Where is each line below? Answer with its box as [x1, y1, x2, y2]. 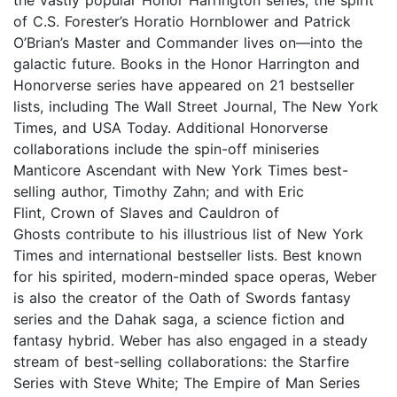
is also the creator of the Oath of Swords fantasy [13, 288, 351, 307]
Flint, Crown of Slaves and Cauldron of [13, 203, 279, 222]
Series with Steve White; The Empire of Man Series [13, 373, 360, 392]
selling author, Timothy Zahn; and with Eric [13, 182, 304, 200]
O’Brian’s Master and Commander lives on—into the [13, 33, 362, 51]
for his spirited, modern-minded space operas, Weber [13, 267, 377, 285]
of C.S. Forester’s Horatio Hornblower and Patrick [13, 12, 351, 30]
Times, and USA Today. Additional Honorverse [13, 118, 328, 136]
